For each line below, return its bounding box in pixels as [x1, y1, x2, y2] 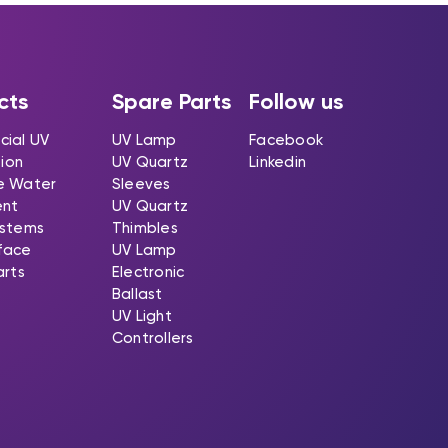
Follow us [249, 87, 344, 115]
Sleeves [111, 174, 171, 193]
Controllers [111, 328, 194, 347]
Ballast [111, 284, 163, 303]
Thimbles [111, 218, 178, 237]
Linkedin [249, 152, 307, 171]
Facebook [249, 130, 324, 149]
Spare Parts [111, 87, 231, 115]
